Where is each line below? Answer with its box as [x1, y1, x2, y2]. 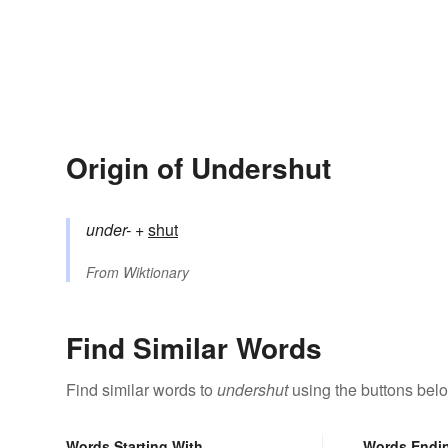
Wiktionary [123, 262, 189, 283]
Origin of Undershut [66, 147, 331, 189]
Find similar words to [66, 378, 217, 402]
